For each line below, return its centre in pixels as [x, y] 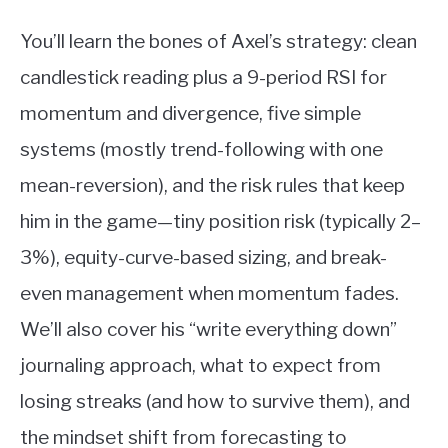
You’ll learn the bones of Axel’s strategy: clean [218, 41]
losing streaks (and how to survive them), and [215, 401]
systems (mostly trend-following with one [201, 149]
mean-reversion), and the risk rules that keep [212, 185]
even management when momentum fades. [209, 293]
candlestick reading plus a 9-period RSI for [203, 77]
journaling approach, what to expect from [200, 365]
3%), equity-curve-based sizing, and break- [203, 257]
